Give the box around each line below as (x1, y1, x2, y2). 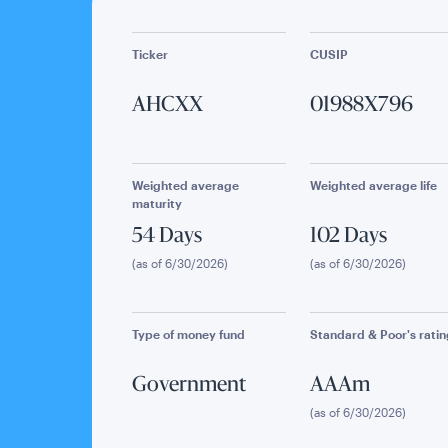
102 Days (309, 227, 387, 247)
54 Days (132, 227, 202, 247)
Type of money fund (132, 327, 245, 341)
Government (132, 376, 246, 396)
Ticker (132, 47, 168, 61)
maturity (132, 196, 182, 210)
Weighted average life (309, 178, 437, 192)
